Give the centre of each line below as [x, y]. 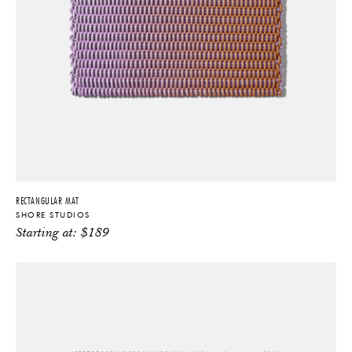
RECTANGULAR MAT [48, 200]
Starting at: [48, 233]
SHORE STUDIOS [53, 215]
